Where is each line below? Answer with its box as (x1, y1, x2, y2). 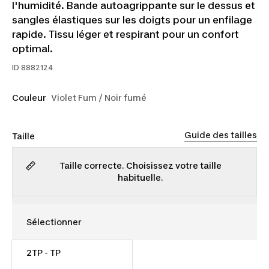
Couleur (12, 92, 46, 103)
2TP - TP (26, 247, 61, 258)
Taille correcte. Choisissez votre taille (59, 160, 222, 171)
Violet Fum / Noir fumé (51, 92, 147, 103)
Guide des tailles (184, 129, 257, 140)
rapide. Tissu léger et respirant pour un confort (12, 28, 239, 40)
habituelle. (118, 172, 163, 183)
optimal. (12, 43, 53, 55)
